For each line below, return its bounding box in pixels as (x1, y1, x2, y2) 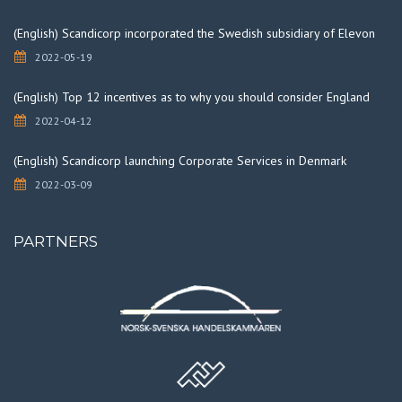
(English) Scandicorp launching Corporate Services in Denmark (13, 152, 346, 169)
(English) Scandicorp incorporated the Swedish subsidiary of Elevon (13, 24, 375, 41)
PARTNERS (13, 232, 98, 250)
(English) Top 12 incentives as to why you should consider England (13, 88, 370, 105)
